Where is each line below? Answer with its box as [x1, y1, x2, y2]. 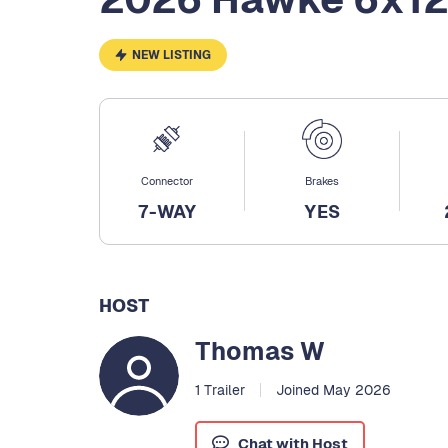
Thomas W [195, 334, 325, 367]
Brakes [305, 173, 339, 188]
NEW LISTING [131, 47, 211, 64]
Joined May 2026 [275, 380, 391, 399]
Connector [141, 173, 193, 188]
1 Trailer [195, 380, 245, 399]
